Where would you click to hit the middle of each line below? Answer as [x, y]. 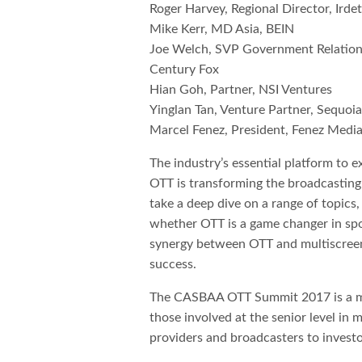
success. [173, 265]
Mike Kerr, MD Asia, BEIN [222, 29]
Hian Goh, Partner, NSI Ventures [241, 90]
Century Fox [185, 70]
